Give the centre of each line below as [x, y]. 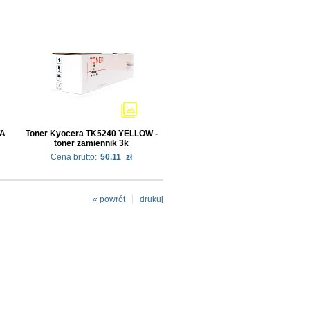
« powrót [109, 199]
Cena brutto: [74, 157]
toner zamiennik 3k [91, 143]
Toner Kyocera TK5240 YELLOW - [91, 133]
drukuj [152, 199]
